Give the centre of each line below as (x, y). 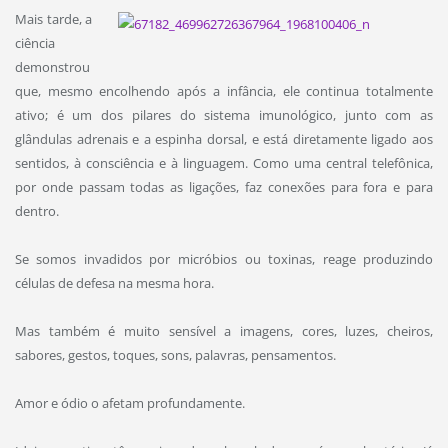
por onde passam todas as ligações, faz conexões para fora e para (224, 186)
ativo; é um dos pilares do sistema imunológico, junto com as (224, 114)
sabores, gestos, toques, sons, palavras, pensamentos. (175, 354)
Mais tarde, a (53, 18)
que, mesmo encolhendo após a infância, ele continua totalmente (224, 90)
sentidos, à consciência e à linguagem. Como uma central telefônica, (224, 162)
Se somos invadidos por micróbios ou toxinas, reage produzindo (224, 258)
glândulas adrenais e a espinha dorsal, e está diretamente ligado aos (224, 138)
